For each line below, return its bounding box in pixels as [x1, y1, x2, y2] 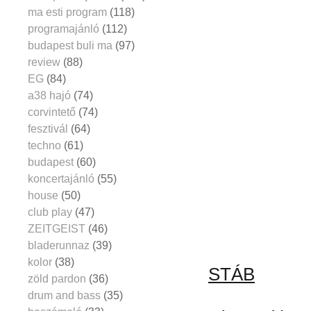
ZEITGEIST [28, 222, 85, 235]
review [28, 56, 60, 68]
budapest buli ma [28, 39, 112, 51]
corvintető [28, 106, 76, 118]
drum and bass [28, 289, 101, 301]
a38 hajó [28, 89, 71, 101]
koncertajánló [28, 172, 94, 185]
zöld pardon [28, 272, 86, 285]
